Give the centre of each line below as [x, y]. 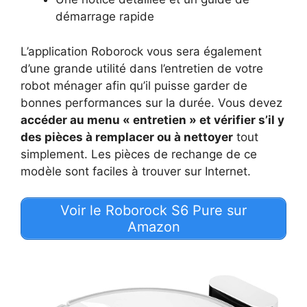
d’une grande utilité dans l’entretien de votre [142, 68]
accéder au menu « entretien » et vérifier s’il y [152, 120]
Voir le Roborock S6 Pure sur [153, 211]
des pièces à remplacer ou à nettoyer [127, 137]
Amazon [153, 227]
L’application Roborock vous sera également [141, 51]
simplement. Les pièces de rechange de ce [139, 154]
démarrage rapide [105, 17]
